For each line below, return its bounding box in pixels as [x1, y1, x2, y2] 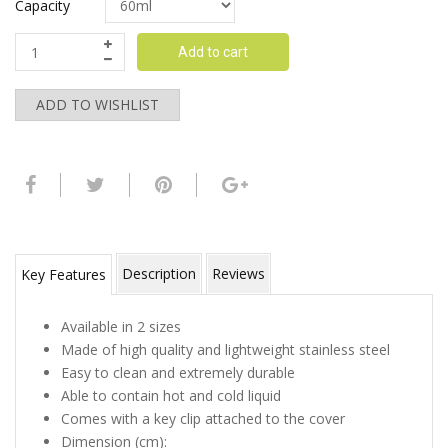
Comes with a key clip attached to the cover [61, 409, 345, 429]
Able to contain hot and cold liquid [61, 386, 281, 406]
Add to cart [178, 44, 248, 61]
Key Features [21, 265, 106, 285]
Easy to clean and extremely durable [61, 363, 295, 383]
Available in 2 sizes [61, 317, 181, 337]
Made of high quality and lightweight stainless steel [61, 340, 390, 360]
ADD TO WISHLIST [36, 95, 159, 115]
